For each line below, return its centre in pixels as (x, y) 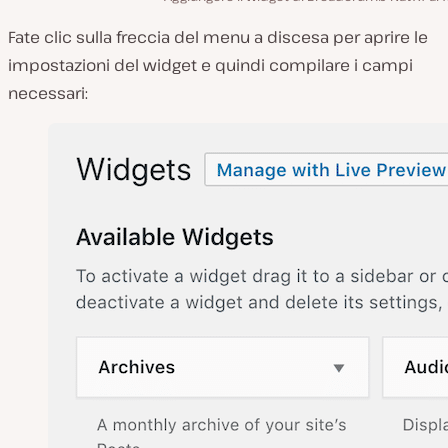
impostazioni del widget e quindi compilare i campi (210, 65)
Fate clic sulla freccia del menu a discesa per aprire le (218, 37)
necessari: (48, 93)
